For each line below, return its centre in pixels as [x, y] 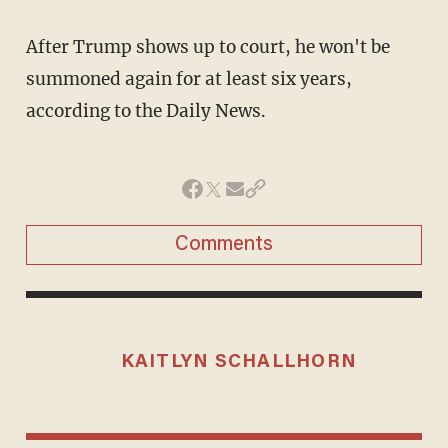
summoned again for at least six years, [188, 78]
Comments [224, 244]
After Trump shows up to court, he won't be [207, 46]
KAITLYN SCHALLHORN [239, 362]
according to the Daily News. [145, 110]
